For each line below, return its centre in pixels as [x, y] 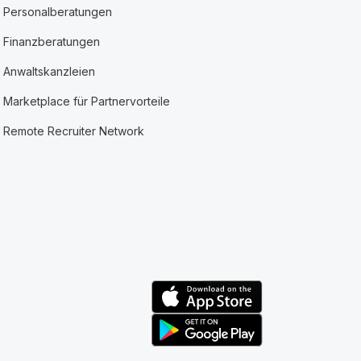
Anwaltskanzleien [50, 71]
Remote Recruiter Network [74, 131]
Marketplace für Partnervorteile [87, 101]
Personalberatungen [58, 12]
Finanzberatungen [52, 41]
